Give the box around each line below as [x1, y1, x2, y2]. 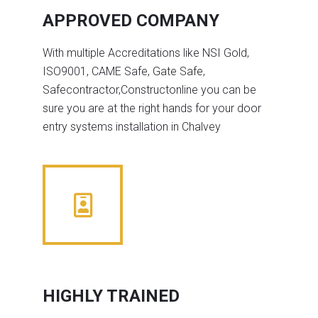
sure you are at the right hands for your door [43, 101, 261, 115]
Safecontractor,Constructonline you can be [43, 82, 256, 97]
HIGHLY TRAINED [43, 285, 180, 306]
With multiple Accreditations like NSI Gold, [43, 45, 249, 60]
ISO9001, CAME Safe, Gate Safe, [43, 64, 205, 78]
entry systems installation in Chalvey [43, 119, 221, 133]
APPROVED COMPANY [43, 11, 219, 31]
